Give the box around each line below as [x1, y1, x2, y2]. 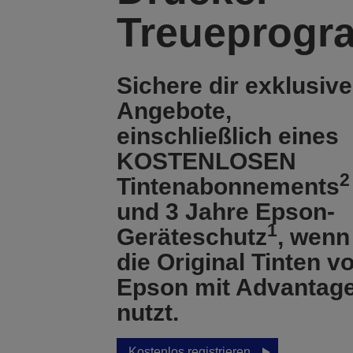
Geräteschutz [116, 224, 267, 250]
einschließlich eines [116, 123, 339, 149]
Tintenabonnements [116, 173, 340, 199]
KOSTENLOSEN [116, 148, 296, 174]
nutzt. [116, 299, 179, 325]
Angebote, [116, 98, 232, 124]
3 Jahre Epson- [165, 199, 335, 225]
